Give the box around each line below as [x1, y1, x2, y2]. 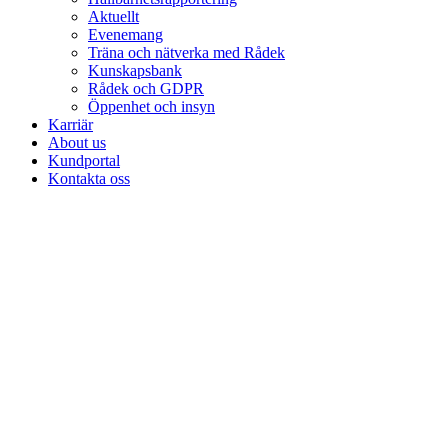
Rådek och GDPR [88, 80, 204, 97]
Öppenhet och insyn [88, 98, 215, 115]
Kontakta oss [48, 170, 130, 187]
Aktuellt [88, 8, 139, 25]
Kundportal [48, 152, 120, 169]
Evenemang [88, 26, 163, 43]
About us [48, 134, 106, 151]
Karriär [48, 116, 93, 133]
